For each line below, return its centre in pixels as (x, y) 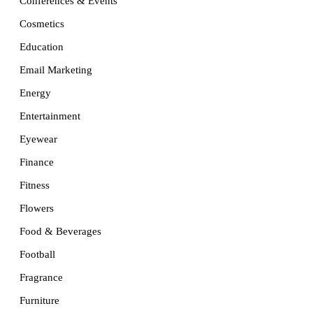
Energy (35, 93)
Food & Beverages (60, 232)
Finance (37, 162)
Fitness (35, 185)
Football (37, 255)
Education (42, 47)
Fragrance (41, 278)
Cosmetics (42, 24)
